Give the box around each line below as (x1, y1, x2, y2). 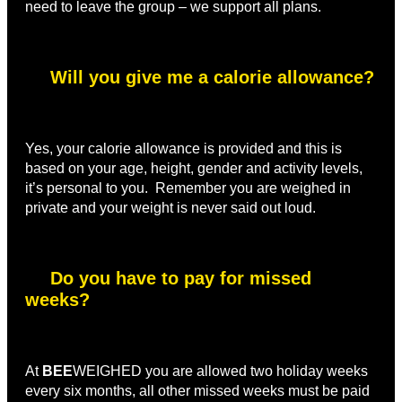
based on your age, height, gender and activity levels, (25, 161, 363, 177)
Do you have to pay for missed (50, 268, 311, 289)
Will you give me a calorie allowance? (50, 67, 374, 88)
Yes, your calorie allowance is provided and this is (25, 141, 342, 157)
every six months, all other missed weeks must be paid (25, 383, 370, 399)
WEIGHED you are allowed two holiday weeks (73, 363, 368, 380)
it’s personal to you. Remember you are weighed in (25, 180, 351, 197)
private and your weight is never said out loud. (25, 200, 316, 216)
